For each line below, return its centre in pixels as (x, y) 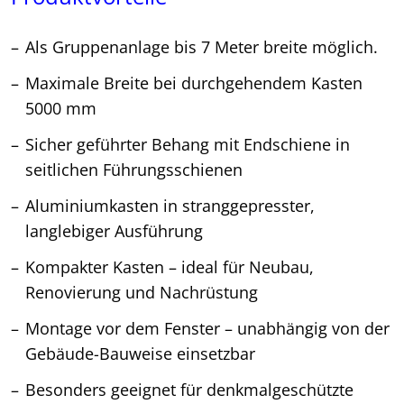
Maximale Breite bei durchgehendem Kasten (194, 83)
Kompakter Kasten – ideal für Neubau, (170, 267)
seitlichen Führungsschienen (134, 170)
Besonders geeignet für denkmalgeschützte (189, 390)
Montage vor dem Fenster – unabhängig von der (207, 329)
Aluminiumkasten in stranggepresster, (170, 206)
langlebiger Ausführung (114, 231)
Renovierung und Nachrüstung (142, 293)
